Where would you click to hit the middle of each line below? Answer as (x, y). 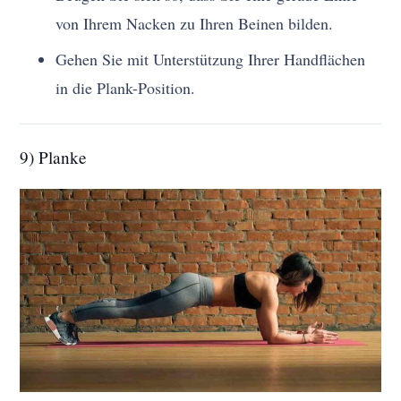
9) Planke (54, 157)
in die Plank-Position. (126, 87)
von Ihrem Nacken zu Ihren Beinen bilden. (195, 23)
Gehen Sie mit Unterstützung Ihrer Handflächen (211, 59)
